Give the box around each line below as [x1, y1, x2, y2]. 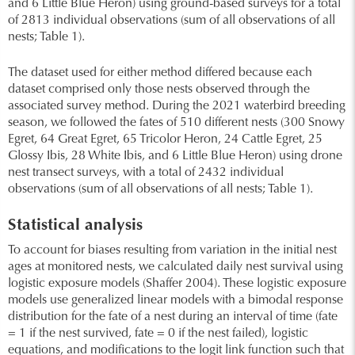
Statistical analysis [8, 218, 143, 235]
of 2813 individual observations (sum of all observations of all [8, 14, 335, 27]
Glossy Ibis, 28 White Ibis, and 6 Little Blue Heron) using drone [8, 150, 342, 162]
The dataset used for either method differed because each [8, 67, 312, 79]
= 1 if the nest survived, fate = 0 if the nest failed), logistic [8, 327, 308, 340]
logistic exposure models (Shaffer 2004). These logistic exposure [8, 277, 346, 290]
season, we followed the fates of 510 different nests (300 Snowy [8, 116, 345, 129]
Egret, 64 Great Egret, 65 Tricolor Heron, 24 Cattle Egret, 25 [8, 133, 323, 146]
